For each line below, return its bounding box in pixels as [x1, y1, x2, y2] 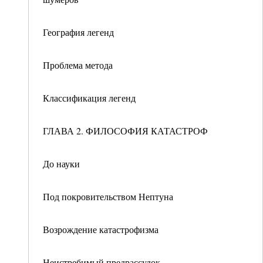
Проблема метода [43, 59, 113, 71]
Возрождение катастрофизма [43, 223, 159, 235]
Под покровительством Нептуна [43, 190, 173, 203]
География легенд [43, 26, 114, 38]
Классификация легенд [43, 92, 136, 104]
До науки [43, 157, 80, 170]
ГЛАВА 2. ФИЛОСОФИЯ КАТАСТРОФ [43, 124, 208, 137]
